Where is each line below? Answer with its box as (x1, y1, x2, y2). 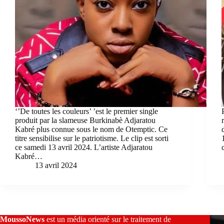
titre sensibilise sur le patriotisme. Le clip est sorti (15, 133, 168, 142)
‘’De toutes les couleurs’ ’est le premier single (15, 106, 158, 115)
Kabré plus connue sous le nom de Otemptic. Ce (15, 124, 167, 133)
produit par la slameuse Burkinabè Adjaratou (15, 115, 155, 124)
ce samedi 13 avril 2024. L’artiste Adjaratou (15, 142, 152, 151)
